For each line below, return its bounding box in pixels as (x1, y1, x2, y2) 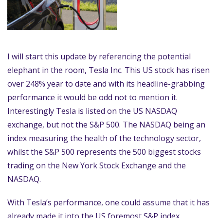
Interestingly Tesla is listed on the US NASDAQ (7, 106, 177, 116)
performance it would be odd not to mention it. (7, 92, 178, 103)
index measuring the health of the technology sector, (7, 133, 201, 144)
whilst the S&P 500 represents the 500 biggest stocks (7, 146, 201, 157)
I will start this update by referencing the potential (7, 51, 191, 62)
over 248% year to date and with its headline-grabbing (7, 78, 205, 89)
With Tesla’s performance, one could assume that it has (7, 197, 210, 208)
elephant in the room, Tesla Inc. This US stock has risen (7, 65, 210, 75)
